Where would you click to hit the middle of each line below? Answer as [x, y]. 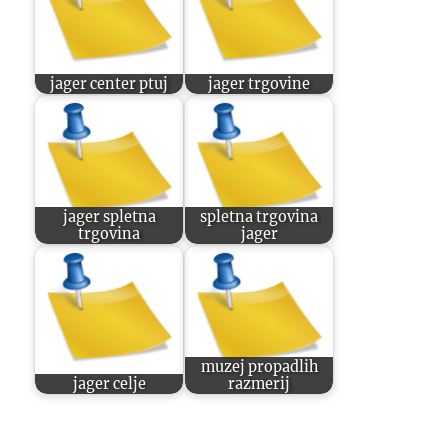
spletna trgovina [259, 216]
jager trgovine [259, 83]
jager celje [109, 383]
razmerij [259, 383]
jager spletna [109, 216]
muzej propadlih [259, 366]
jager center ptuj [109, 83]
